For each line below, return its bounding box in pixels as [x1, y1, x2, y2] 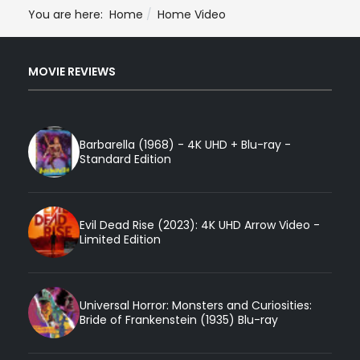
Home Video [157, 6, 226, 22]
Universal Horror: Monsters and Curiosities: [80, 297, 312, 314]
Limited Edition [80, 231, 161, 248]
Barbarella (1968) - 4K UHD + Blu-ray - [80, 137, 291, 153]
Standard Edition [80, 151, 171, 168]
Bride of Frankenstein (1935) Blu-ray [80, 312, 278, 329]
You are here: [28, 6, 109, 22]
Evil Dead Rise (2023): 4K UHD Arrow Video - [80, 217, 320, 234]
